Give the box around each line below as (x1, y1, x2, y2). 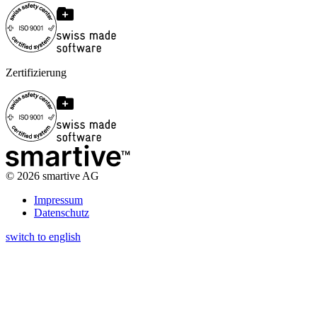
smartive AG (40, 169, 99, 182)
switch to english (6, 230, 81, 243)
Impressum (34, 193, 83, 206)
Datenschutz (34, 206, 89, 219)
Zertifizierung (6, 66, 67, 79)
